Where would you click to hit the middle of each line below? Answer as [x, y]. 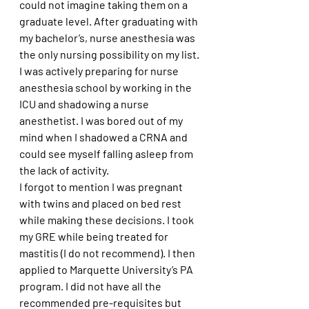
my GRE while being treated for [95, 236]
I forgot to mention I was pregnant [102, 186]
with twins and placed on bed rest [101, 203]
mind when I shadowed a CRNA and [104, 137]
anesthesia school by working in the [107, 87]
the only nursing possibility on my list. [110, 54]
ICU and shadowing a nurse [85, 103]
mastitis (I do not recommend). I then [108, 252]
